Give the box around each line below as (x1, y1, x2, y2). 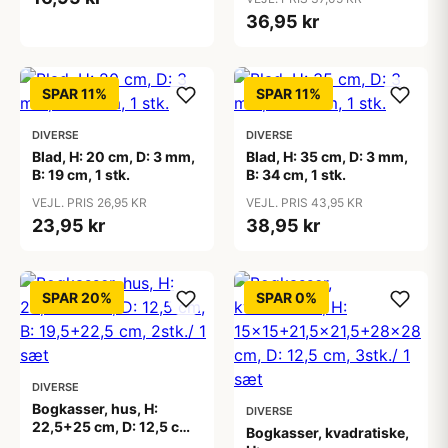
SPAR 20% (42, 289, 112, 306)
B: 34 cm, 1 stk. (246, 166, 346, 183)
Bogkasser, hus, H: (32, 400, 158, 417)
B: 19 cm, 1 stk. (32, 166, 130, 183)
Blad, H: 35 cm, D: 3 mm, (246, 148, 408, 165)
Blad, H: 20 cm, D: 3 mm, (32, 148, 195, 165)
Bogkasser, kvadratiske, (246, 424, 409, 441)
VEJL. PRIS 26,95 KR (32, 195, 147, 210)
